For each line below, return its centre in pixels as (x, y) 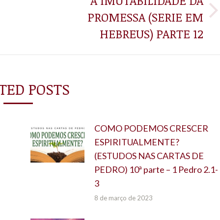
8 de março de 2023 (123, 198)
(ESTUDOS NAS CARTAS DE (149, 155)
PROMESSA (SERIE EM (145, 17)
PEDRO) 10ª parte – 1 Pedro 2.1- (156, 169)
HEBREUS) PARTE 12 (151, 33)
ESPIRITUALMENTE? (137, 142)
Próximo (48, 16)
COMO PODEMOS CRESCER (151, 128)
